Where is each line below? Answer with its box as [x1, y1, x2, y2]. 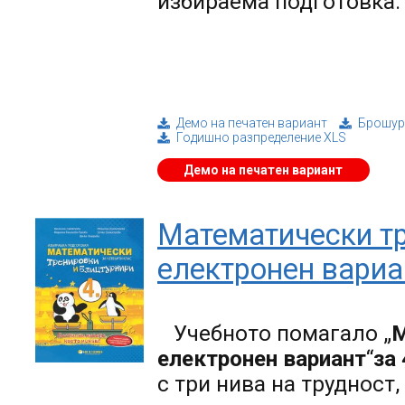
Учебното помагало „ [174, 321, 391, 347]
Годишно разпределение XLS [176, 130, 346, 146]
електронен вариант [157, 346, 366, 372]
